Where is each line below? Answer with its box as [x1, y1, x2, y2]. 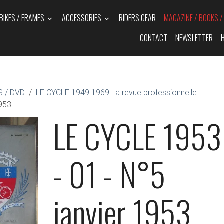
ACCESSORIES [62, 12, 103, 24]
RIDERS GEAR [119, 12, 156, 24]
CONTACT [140, 32, 168, 44]
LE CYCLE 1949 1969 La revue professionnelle [36, 88, 197, 97]
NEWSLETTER [175, 32, 213, 44]
